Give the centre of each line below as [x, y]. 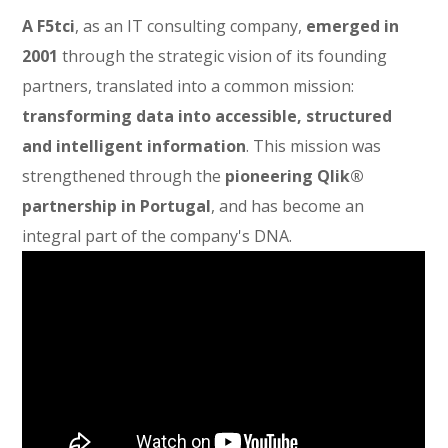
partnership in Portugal [117, 206]
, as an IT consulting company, [191, 26]
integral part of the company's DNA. [157, 236]
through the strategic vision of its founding [223, 56]
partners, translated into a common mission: [188, 86]
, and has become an [288, 206]
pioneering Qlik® [295, 176]
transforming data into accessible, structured [207, 116]
